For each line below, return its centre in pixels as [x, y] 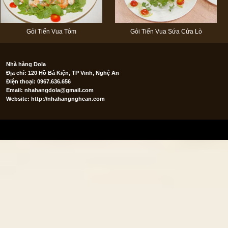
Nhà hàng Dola [26, 64]
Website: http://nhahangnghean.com [55, 99]
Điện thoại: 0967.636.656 [38, 81]
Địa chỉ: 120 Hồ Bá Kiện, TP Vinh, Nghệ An [63, 73]
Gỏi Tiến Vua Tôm [51, 32]
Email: [15, 90]
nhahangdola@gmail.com [59, 90]
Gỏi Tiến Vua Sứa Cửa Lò [166, 32]
